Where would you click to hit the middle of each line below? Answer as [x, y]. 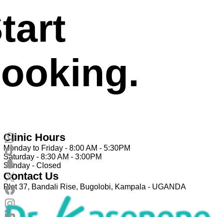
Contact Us [31, 176]
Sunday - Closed [32, 165]
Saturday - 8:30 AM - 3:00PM [53, 157]
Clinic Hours [34, 137]
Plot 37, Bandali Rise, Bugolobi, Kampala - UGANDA [95, 187]
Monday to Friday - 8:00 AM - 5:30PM [67, 148]
